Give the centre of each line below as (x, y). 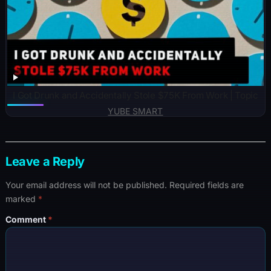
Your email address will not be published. (86, 184)
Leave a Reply (45, 161)
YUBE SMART (135, 111)
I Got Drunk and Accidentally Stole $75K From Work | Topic (135, 95)
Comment (26, 219)
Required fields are (206, 184)
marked (21, 198)
